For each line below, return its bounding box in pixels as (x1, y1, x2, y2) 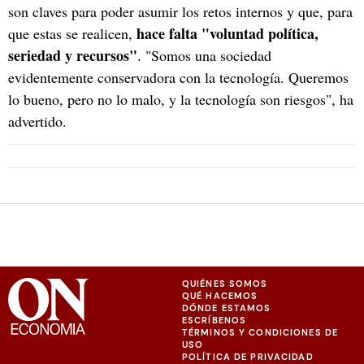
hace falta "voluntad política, (136, 22, 318, 44)
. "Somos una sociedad (137, 45, 271, 65)
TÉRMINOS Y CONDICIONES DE (182, 326, 338, 338)
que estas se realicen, (8, 23, 136, 43)
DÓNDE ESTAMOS (182, 301, 271, 314)
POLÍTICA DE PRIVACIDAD (182, 350, 314, 362)
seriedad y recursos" (8, 44, 137, 66)
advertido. (8, 110, 67, 131)
